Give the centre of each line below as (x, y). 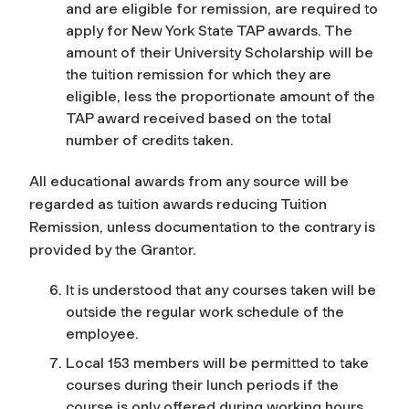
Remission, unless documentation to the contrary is (202, 226)
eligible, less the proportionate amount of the (220, 96)
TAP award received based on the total (199, 118)
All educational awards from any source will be (189, 181)
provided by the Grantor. (115, 249)
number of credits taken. (152, 140)
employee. (102, 333)
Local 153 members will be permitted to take (217, 362)
